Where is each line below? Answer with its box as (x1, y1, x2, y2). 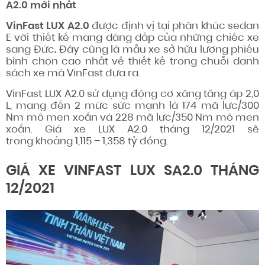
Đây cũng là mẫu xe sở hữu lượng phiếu (56, 45, 259, 56)
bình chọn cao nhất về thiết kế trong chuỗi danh (6, 57, 259, 67)
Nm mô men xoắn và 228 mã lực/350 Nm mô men (6, 113, 259, 124)
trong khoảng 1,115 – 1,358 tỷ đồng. (6, 137, 168, 147)
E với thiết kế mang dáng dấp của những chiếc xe (6, 33, 259, 44)
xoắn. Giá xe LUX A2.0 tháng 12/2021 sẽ (6, 125, 259, 135)
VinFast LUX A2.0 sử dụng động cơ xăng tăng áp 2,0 (6, 89, 259, 100)
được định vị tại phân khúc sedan (92, 21, 260, 32)
